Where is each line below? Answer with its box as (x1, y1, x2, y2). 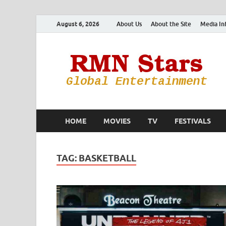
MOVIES (103, 117, 131, 125)
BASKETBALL (79, 153, 136, 163)
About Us (117, 20, 142, 28)
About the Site (151, 20, 191, 28)
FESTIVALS (175, 117, 211, 125)
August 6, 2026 (56, 20, 99, 28)
